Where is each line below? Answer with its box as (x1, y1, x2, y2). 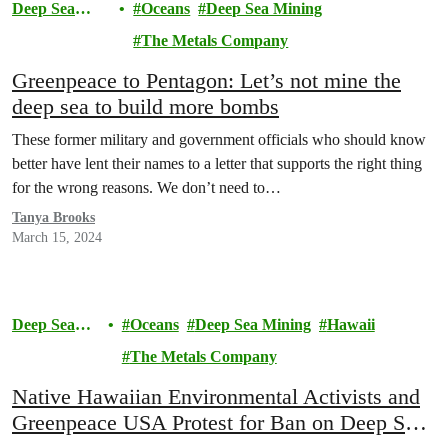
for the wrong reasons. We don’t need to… (12, 179, 281, 196)
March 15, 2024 (12, 230, 102, 245)
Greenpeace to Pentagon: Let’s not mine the (12, 68, 401, 93)
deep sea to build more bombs (12, 94, 279, 119)
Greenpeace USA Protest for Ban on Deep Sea (12, 410, 425, 435)
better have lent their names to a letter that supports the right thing (12, 155, 422, 172)
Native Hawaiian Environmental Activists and (12, 384, 420, 409)
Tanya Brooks (12, 210, 95, 225)
